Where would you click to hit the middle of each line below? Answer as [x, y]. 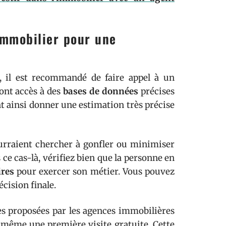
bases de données [101, 91]
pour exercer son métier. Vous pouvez [94, 172]
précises [157, 91]
